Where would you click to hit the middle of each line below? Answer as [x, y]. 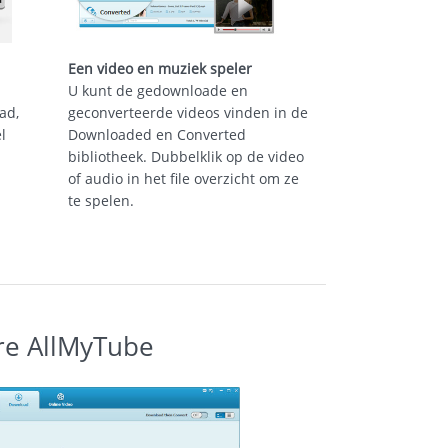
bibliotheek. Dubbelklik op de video [185, 156]
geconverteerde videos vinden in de [187, 112]
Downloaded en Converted [156, 134]
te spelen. [100, 200]
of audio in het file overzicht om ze [183, 178]
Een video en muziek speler [159, 68]
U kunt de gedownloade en [157, 90]
